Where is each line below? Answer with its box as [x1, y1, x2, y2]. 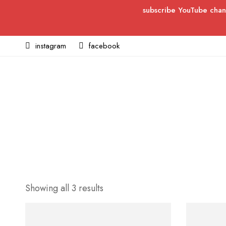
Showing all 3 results [25, 182, 103, 195]
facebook [89, 40, 120, 51]
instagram [35, 40, 66, 51]
